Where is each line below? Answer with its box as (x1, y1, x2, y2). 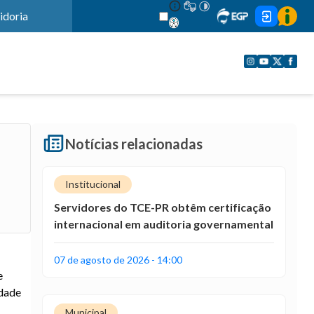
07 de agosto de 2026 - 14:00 (54, 254, 182, 266)
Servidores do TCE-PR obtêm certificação (54, 200, 271, 214)
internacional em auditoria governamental (54, 217, 273, 231)
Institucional (65, 178, 121, 190)
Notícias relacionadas (65, 135, 203, 152)
